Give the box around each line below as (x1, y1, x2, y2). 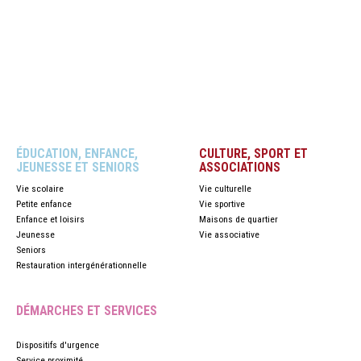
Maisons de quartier (198, 214, 278, 225)
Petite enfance (15, 198, 72, 210)
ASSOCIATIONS (198, 160, 280, 175)
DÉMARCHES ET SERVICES (15, 303, 157, 318)
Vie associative (198, 229, 259, 240)
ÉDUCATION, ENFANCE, (15, 146, 138, 161)
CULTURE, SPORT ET (198, 146, 308, 161)
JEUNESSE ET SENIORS (15, 160, 139, 175)
